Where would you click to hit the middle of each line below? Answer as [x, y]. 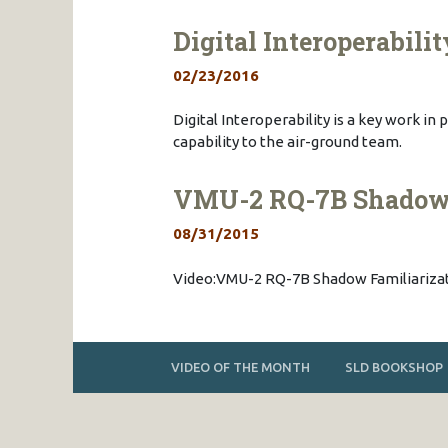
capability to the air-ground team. [287, 141]
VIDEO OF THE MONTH [241, 366]
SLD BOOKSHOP [394, 366]
